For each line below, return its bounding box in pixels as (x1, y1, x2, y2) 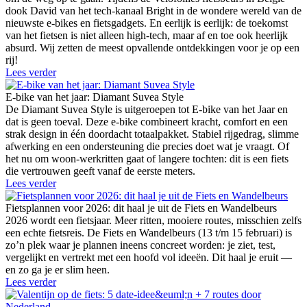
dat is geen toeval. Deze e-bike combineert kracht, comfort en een (5, 115, 288, 127)
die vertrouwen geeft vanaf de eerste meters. (5, 164, 195, 177)
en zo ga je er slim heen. (5, 263, 110, 275)
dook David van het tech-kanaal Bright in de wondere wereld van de (5, 4, 302, 16)
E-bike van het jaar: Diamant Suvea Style (5, 90, 184, 103)
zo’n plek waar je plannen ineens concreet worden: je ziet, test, (5, 238, 275, 251)
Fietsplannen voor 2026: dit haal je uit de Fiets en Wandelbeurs (5, 201, 277, 214)
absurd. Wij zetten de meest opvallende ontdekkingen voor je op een (5, 41, 299, 53)
